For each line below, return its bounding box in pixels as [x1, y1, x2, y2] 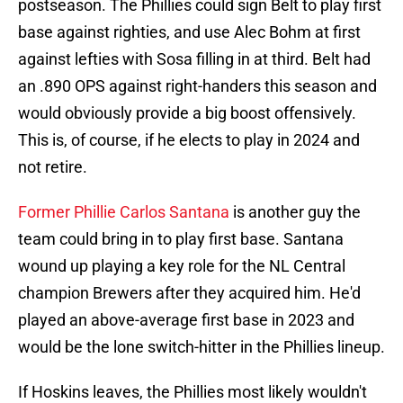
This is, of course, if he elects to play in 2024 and [18, 130, 360, 150]
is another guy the [229, 202, 361, 222]
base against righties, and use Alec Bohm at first [18, 22, 361, 42]
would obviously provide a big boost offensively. [18, 103, 356, 123]
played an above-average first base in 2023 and [18, 310, 354, 330]
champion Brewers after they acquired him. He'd [18, 283, 361, 303]
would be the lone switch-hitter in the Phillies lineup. [18, 337, 385, 357]
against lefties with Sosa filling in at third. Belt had [18, 49, 371, 69]
